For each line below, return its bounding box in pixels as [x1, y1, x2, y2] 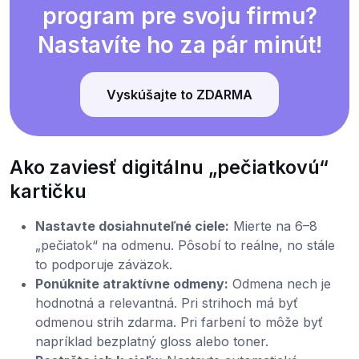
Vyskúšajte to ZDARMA [107, 87, 252, 103]
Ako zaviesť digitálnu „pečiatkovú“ [10, 155, 329, 179]
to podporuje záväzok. [35, 256, 172, 273]
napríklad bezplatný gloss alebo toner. [35, 333, 268, 350]
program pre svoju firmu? [42, 2, 317, 30]
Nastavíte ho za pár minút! [37, 31, 322, 59]
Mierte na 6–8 [229, 218, 317, 235]
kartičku [10, 179, 87, 204]
